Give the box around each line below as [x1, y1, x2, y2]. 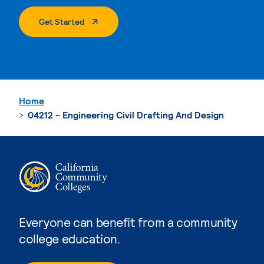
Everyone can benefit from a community [19, 214, 237, 229]
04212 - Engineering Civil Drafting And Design [28, 108, 224, 120]
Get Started [39, 16, 84, 27]
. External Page [84, 15, 138, 26]
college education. [19, 230, 120, 246]
